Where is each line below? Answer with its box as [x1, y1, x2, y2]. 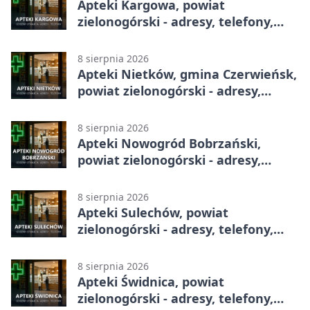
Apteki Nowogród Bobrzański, [77, 134, 261, 152]
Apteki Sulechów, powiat [77, 203, 228, 221]
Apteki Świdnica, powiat [77, 273, 224, 290]
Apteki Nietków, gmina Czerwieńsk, [77, 65, 297, 82]
